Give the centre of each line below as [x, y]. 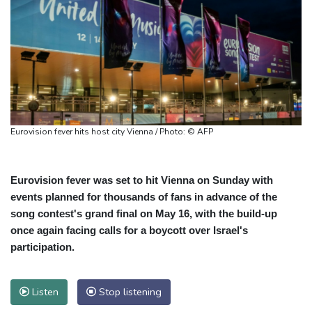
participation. [42, 247]
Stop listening [129, 291]
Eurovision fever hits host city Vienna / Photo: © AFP [200, 131]
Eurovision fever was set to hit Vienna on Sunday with [142, 180]
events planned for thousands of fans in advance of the [144, 196]
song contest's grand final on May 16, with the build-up [144, 213]
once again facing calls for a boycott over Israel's [129, 230]
